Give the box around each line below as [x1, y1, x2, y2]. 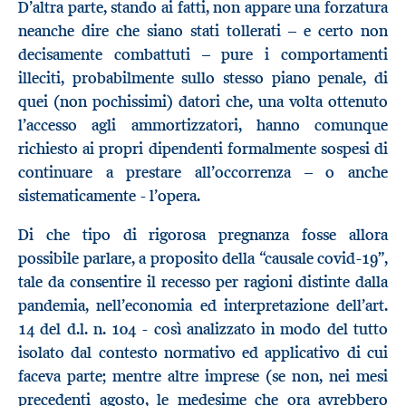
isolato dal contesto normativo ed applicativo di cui [18, 343, 388, 363]
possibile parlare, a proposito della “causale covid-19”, [18, 248, 388, 269]
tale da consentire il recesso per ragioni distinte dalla [18, 272, 388, 293]
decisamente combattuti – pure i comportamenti [18, 43, 388, 64]
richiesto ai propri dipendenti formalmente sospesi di [18, 138, 388, 159]
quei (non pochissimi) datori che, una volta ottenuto [18, 91, 388, 111]
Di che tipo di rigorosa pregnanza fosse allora [18, 225, 388, 246]
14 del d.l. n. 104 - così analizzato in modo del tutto [18, 319, 388, 340]
